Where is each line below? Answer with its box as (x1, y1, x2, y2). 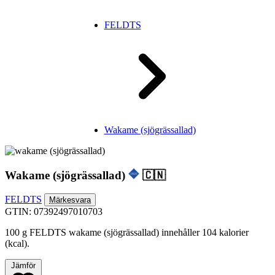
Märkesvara (49, 195, 91, 205)
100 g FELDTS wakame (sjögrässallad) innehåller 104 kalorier (5, 227, 249, 238)
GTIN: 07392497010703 (5, 206, 103, 217)
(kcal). (5, 238, 29, 249)
